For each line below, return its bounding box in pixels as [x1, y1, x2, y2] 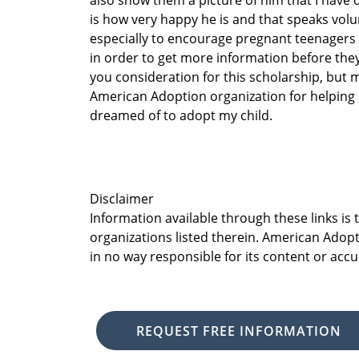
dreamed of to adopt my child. [90, 107, 272, 124]
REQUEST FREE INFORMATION [136, 321, 341, 340]
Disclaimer [90, 190, 154, 208]
